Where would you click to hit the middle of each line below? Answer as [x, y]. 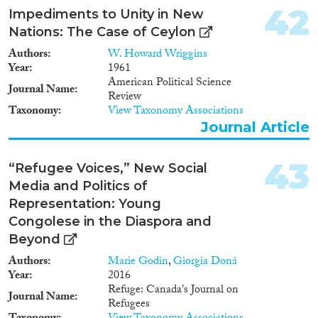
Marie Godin [138, 262]
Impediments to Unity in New [106, 14]
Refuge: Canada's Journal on [173, 290]
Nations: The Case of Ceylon [102, 32]
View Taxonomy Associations [176, 111]
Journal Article [255, 127]
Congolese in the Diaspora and [110, 221]
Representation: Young [85, 203]
